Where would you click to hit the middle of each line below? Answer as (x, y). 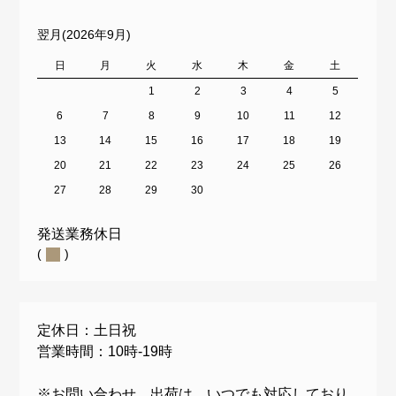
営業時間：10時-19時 (105, 351)
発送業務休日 (80, 234)
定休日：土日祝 (87, 330)
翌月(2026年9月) (84, 34)
